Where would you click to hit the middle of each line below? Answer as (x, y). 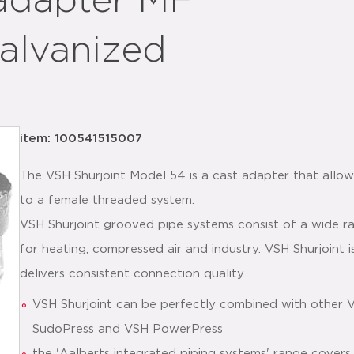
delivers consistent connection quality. (133, 274)
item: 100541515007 (81, 139)
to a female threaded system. (107, 200)
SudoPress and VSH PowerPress (128, 329)
